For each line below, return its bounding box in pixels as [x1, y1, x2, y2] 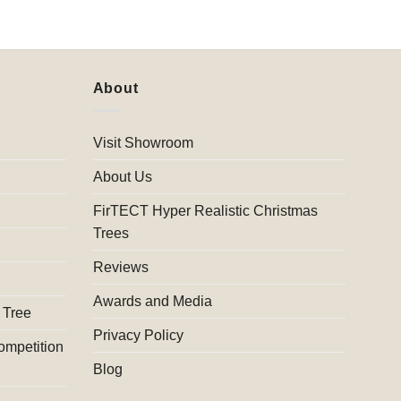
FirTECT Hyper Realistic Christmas [92, 202, 318, 218]
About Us [92, 168, 152, 184]
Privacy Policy [92, 327, 183, 343]
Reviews [92, 259, 149, 275]
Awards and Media [92, 293, 212, 309]
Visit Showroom [92, 134, 193, 150]
